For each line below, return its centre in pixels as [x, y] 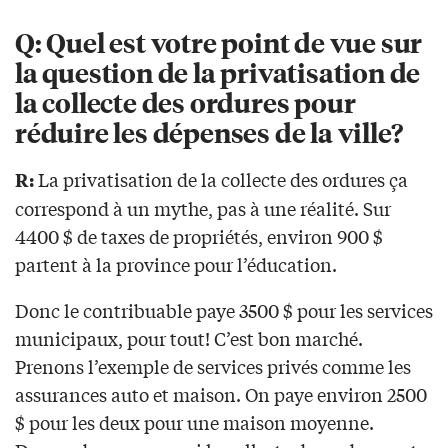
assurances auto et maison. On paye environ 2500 [221, 394]
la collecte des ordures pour [185, 102]
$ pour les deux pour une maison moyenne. [194, 422]
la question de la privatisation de [218, 72]
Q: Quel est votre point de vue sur [219, 42]
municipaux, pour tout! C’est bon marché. [189, 338]
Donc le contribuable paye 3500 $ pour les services [224, 310]
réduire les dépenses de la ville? [209, 132]
